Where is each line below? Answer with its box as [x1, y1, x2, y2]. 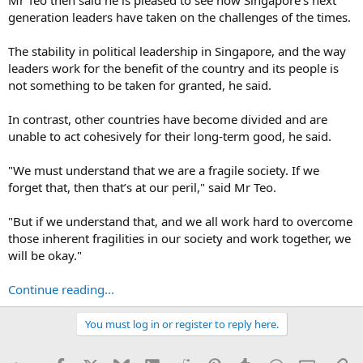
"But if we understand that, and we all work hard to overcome [8, 212, 352, 229]
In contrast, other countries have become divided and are [8, 110, 327, 127]
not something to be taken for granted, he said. [8, 76, 271, 93]
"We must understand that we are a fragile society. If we [8, 161, 319, 178]
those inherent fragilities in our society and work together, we [8, 229, 351, 246]
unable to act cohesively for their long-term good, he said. [8, 127, 331, 144]
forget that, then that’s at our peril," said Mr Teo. [8, 178, 276, 195]
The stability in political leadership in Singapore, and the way [8, 42, 346, 59]
